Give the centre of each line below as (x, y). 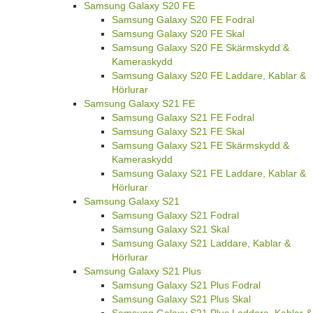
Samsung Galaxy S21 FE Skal (178, 131)
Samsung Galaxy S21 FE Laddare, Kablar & (209, 173)
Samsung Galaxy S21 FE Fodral (183, 117)
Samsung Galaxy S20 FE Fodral (183, 19)
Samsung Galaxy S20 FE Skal (178, 33)
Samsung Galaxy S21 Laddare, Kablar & (201, 243)
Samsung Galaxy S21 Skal (170, 229)
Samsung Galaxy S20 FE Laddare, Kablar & (209, 75)
